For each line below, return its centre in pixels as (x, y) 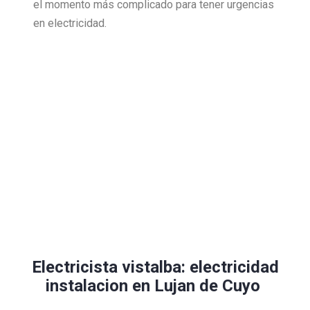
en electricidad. (70, 24)
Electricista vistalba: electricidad (155, 267)
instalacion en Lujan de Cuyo (155, 286)
